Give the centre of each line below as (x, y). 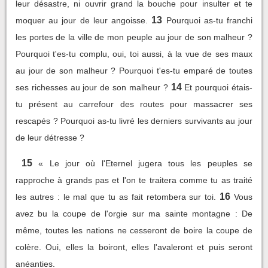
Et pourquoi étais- (219, 87)
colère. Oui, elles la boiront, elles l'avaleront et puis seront (134, 247)
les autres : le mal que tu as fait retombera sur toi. (116, 197)
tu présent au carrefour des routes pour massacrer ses (134, 104)
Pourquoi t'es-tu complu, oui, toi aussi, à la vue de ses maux (134, 54)
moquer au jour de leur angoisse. (82, 20)
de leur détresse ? (50, 137)
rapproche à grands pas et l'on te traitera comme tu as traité (134, 180)
